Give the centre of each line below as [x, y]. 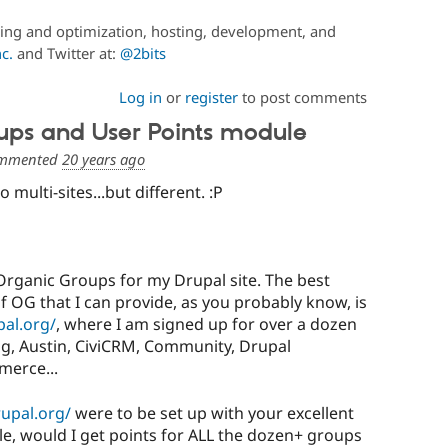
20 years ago [103, 159]
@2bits [142, 53]
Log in [140, 97]
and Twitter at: [66, 53]
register [211, 97]
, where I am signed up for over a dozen [206, 324]
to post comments [302, 97]
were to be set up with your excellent [212, 412]
